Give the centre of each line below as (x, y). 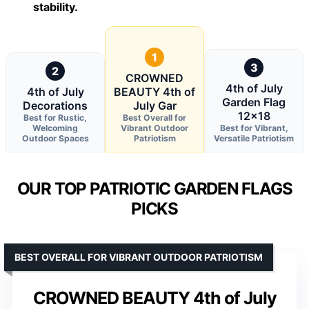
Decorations (55, 105)
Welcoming (55, 128)
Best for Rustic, (55, 117)
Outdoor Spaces (55, 138)
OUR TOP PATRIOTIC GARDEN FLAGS (154, 188)
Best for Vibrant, (254, 128)
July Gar (154, 105)
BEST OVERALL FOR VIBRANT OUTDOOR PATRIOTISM (139, 257)
